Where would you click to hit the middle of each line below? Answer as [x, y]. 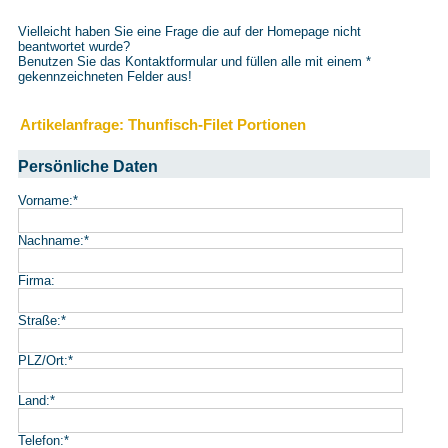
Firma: [36, 280]
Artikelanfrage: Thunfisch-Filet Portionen [162, 124]
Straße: [39, 320]
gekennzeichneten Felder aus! [104, 76]
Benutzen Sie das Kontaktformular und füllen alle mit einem [191, 61]
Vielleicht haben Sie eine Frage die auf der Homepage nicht [189, 31]
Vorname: [45, 200]
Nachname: [50, 240]
